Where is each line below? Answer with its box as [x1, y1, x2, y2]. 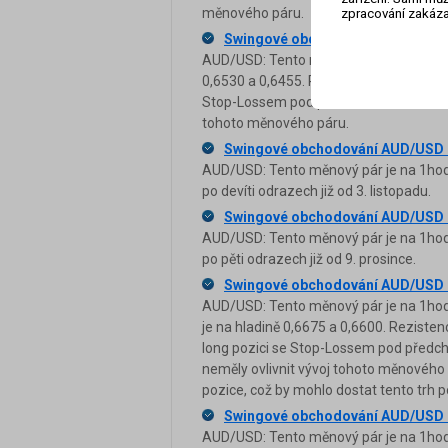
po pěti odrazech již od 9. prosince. [202, 251, 416, 267]
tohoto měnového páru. [202, 115, 349, 131]
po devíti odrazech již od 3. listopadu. [202, 183, 431, 199]
